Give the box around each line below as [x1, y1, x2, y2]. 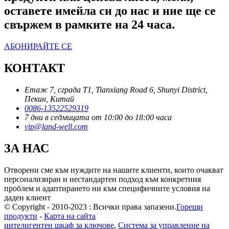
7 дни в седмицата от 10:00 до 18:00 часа [25, 113, 172, 122]
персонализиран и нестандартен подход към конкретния [4, 174, 201, 184]
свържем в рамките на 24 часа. [4, 18, 175, 32]
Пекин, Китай [25, 95, 74, 104]
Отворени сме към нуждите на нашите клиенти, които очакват [4, 165, 223, 174]
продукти [4, 211, 37, 220]
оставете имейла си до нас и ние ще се [4, 4, 216, 18]
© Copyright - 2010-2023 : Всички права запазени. [4, 202, 176, 211]
